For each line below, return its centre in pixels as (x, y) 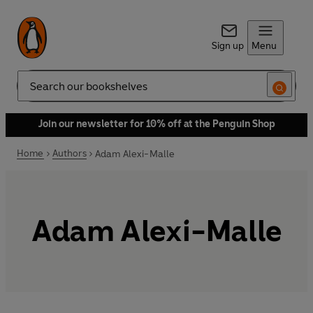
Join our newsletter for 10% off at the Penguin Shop (156, 124)
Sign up (227, 46)
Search (32, 92)
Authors (69, 153)
